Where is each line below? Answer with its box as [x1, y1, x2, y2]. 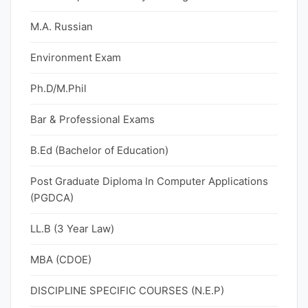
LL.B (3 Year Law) [30, 222, 114, 235]
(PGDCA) [30, 191, 74, 204]
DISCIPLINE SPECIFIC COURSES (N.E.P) [30, 284, 224, 297]
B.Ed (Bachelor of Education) [30, 144, 168, 157]
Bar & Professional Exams [30, 113, 155, 126]
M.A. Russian [30, 20, 93, 33]
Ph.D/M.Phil [30, 82, 87, 95]
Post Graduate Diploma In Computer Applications [30, 175, 268, 188]
